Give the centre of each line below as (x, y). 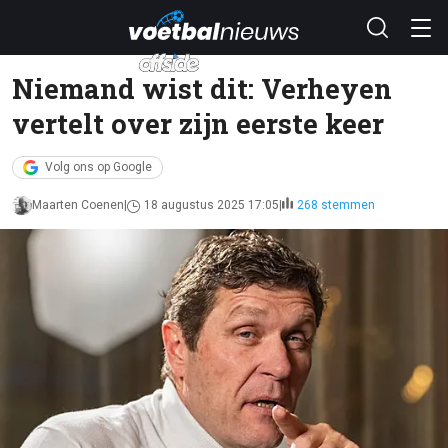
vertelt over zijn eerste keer (198, 123)
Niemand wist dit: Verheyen (202, 88)
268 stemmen (336, 205)
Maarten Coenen (78, 205)
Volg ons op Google (98, 167)
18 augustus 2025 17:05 (211, 205)
